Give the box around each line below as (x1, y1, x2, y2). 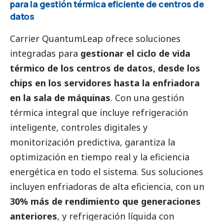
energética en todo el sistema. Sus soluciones (10, 165, 203, 178)
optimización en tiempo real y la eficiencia (10, 150, 189, 163)
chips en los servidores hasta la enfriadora (10, 76, 200, 89)
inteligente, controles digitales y (10, 121, 147, 133)
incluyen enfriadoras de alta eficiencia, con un (10, 180, 204, 192)
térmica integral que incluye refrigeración (10, 106, 188, 118)
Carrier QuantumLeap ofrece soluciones (10, 32, 181, 44)
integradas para (10, 47, 80, 59)
